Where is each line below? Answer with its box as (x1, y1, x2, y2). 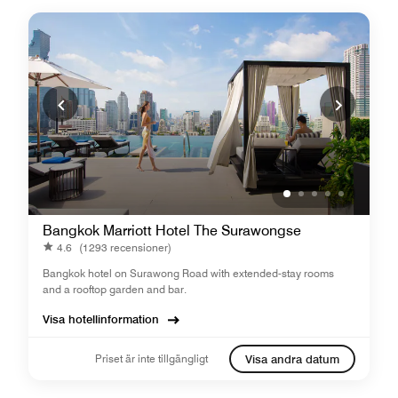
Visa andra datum (245, 352, 339, 366)
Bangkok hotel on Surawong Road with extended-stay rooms (43, 267, 334, 280)
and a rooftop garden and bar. (43, 283, 187, 296)
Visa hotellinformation (43, 312, 159, 326)
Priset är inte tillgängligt (95, 352, 208, 365)
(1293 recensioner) (79, 240, 171, 254)
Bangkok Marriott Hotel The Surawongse (43, 222, 301, 239)
